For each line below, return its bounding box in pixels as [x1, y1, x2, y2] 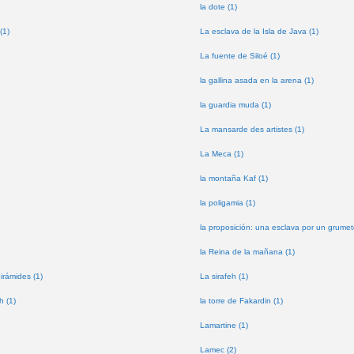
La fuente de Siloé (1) [200, 51, 281, 60]
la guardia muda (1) [200, 100, 272, 109]
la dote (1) [200, 2, 238, 11]
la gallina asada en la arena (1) [200, 76, 314, 85]
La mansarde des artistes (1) [200, 125, 305, 134]
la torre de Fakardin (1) [200, 296, 284, 305]
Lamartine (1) [200, 321, 249, 330]
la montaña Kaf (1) [200, 174, 269, 183]
